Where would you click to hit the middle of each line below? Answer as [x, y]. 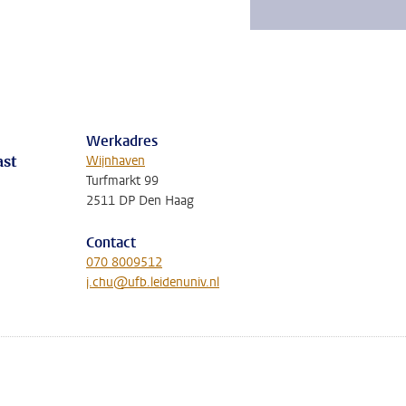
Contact [111, 242]
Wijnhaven [116, 161]
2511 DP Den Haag [140, 201]
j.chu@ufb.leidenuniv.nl [153, 282]
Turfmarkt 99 [122, 181]
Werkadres [122, 141]
